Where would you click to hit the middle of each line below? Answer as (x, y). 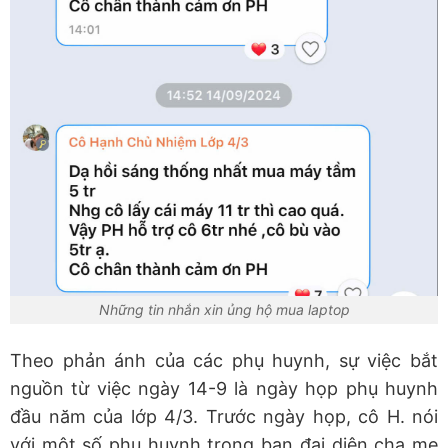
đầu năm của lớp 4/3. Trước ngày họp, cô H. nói (224, 417)
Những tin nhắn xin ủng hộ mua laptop (224, 309)
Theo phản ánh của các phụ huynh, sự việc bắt (224, 361)
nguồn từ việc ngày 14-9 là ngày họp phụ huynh (224, 389)
